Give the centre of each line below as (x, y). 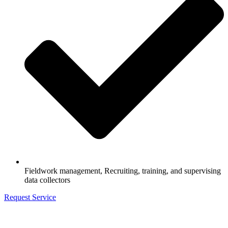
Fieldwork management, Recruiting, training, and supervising (123, 171)
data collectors (47, 180)
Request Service (30, 197)
